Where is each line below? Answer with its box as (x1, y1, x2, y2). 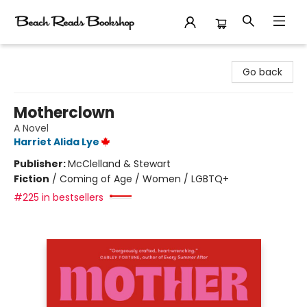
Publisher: (14, 157, 68, 171)
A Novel (14, 121, 49, 135)
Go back (243, 65, 282, 79)
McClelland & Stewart (68, 157, 171, 171)
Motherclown (14, 102, 114, 123)
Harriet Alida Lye (14, 135, 99, 149)
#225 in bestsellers (14, 191, 103, 204)
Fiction (14, 172, 49, 186)
